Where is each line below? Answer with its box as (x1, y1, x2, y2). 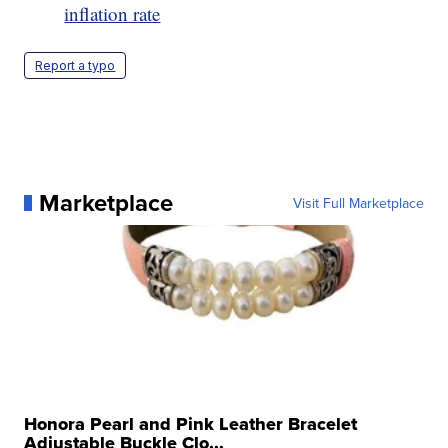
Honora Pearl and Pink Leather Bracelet (24, 410, 358, 437)
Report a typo (35, 57, 116, 73)
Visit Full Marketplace (292, 192, 424, 213)
